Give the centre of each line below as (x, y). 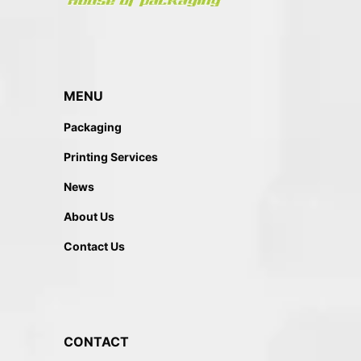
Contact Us (94, 246)
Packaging (93, 127)
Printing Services (111, 157)
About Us (89, 216)
